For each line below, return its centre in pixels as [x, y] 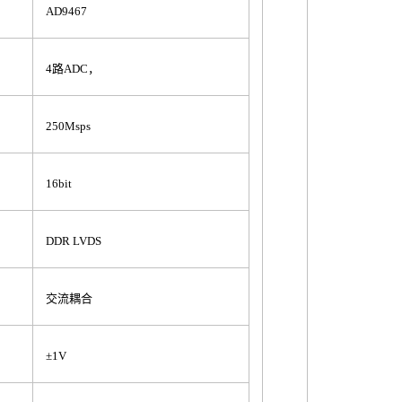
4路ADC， [73, 69]
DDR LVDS [74, 241]
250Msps [68, 126]
